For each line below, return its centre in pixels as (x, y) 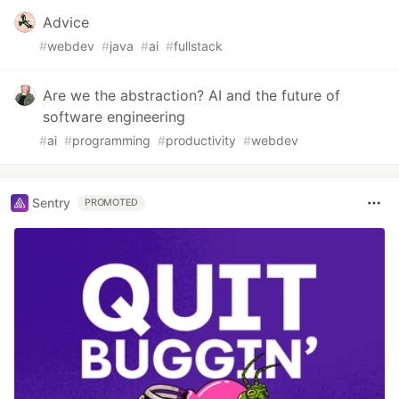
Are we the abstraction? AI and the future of (191, 95)
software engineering (114, 116)
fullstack (198, 45)
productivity (201, 140)
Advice (66, 22)
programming (111, 140)
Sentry (51, 203)
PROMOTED (112, 202)
